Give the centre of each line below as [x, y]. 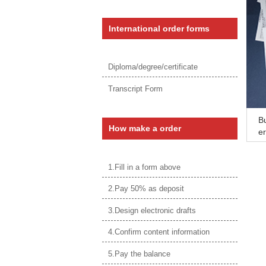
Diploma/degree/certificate [153, 67]
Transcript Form [135, 88]
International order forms [159, 28]
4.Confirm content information [159, 232]
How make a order [145, 129]
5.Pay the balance [139, 254]
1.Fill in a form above [144, 167]
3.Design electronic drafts [152, 210]
